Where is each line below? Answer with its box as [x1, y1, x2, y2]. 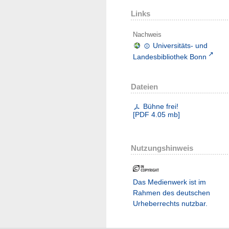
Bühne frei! [143, 102, 179, 110]
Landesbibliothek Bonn [133, 52, 207, 61]
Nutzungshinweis [131, 143, 193, 152]
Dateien [131, 82, 158, 91]
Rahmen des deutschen [133, 188, 210, 197]
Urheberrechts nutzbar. [133, 199, 208, 208]
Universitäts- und [153, 41, 208, 50]
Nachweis [133, 31, 162, 39]
